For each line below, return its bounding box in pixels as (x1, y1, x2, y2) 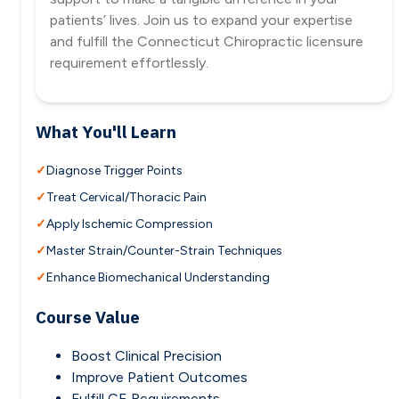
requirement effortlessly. (50, 54, 208, 72)
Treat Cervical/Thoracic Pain (46, 189, 207, 205)
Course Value (36, 305, 140, 328)
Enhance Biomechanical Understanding (46, 269, 270, 285)
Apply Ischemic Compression (46, 216, 213, 232)
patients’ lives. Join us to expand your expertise (50, 12, 353, 29)
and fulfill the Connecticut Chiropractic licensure (50, 33, 363, 51)
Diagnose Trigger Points (46, 162, 183, 178)
